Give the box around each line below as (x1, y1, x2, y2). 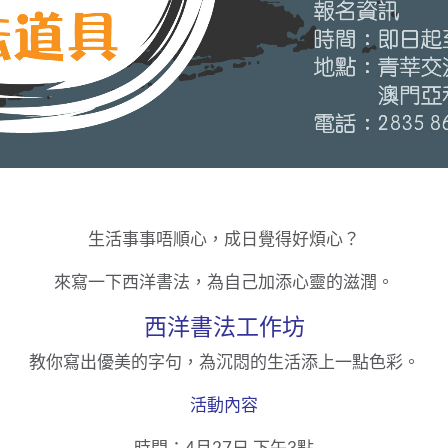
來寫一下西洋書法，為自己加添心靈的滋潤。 (54, 274, 394, 291)
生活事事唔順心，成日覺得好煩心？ (88, 231, 360, 248)
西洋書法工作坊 (143, 316, 305, 339)
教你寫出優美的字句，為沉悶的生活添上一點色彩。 (28, 354, 420, 371)
